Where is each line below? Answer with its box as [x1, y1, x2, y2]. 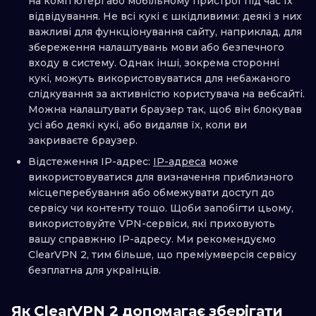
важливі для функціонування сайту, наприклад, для [28, 25, 302, 39]
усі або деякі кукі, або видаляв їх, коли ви [28, 119, 247, 132]
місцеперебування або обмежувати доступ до [28, 186, 274, 200]
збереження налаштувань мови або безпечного [28, 41, 284, 54]
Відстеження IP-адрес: [28, 155, 153, 169]
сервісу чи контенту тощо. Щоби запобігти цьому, [28, 202, 293, 215]
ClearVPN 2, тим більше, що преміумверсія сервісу [28, 248, 296, 262]
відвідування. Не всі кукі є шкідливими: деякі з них [28, 10, 302, 23]
